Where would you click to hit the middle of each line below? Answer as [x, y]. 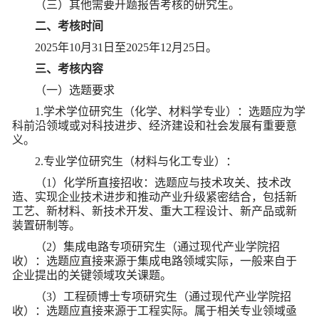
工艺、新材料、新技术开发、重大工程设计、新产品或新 [155, 211]
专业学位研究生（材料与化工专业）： [140, 161]
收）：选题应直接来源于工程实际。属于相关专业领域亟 [155, 310]
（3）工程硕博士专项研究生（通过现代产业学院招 [163, 296]
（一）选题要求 [75, 90]
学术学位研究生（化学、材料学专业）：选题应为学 [174, 111]
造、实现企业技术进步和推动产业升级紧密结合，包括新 [155, 197]
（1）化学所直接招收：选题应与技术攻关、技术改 [163, 182]
